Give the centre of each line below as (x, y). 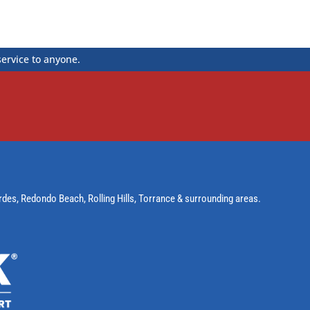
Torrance (158, 199)
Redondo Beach (53, 199)
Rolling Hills (111, 199)
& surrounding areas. (219, 199)
